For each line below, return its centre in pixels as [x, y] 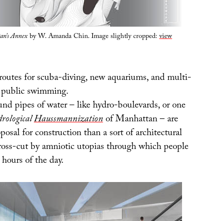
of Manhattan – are [140, 120]
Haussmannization [68, 120]
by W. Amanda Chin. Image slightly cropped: [93, 37]
